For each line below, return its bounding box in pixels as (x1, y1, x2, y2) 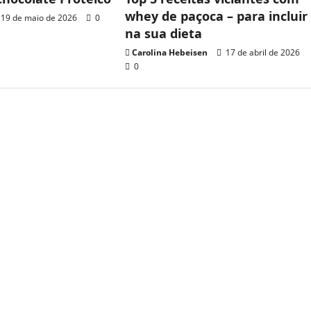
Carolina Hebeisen (132, 46, 208, 58)
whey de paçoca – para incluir (125, 7, 308, 24)
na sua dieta (125, 24, 203, 42)
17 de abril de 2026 (224, 46, 301, 58)
